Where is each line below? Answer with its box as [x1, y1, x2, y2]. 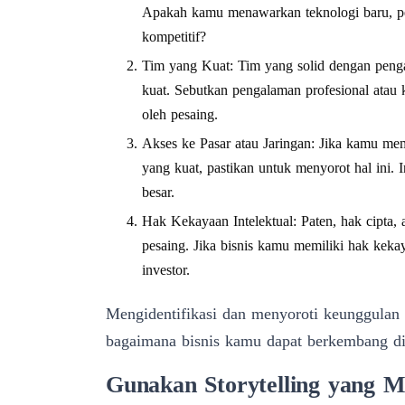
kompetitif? [142, 28, 206, 44]
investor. [142, 261, 190, 278]
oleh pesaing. [142, 106, 218, 122]
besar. [142, 184, 174, 200]
